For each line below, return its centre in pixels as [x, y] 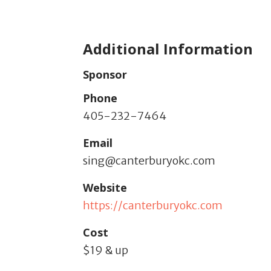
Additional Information [168, 49]
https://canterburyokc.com [153, 206]
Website [105, 188]
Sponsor [105, 75]
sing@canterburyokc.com [149, 161]
